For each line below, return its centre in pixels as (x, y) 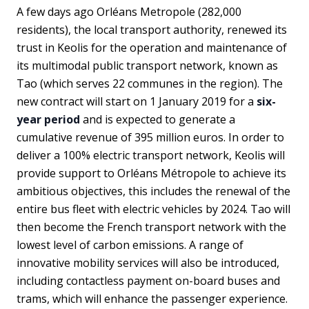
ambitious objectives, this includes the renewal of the (153, 191)
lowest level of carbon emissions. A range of (130, 245)
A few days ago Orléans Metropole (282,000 (129, 11)
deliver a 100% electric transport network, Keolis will (151, 155)
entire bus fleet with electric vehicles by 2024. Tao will (153, 209)
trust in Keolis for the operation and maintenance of (152, 47)
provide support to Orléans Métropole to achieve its (151, 173)
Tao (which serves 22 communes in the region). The (150, 83)
